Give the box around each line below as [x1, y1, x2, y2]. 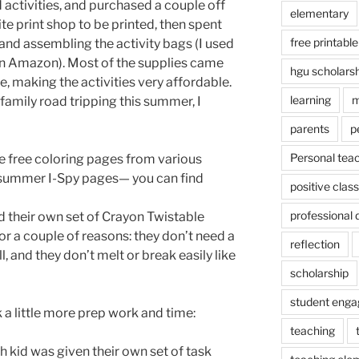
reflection [289, 236, 340, 251]
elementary [289, 6, 349, 20]
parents [289, 121, 329, 135]
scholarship [289, 265, 349, 280]
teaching [289, 323, 335, 337]
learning [289, 92, 331, 107]
